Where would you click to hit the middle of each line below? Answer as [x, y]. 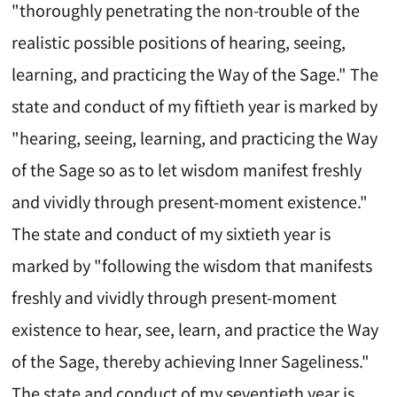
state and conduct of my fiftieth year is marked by [195, 106]
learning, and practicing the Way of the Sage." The [195, 74]
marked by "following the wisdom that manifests [192, 265]
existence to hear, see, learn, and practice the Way [195, 329]
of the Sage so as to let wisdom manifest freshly [187, 170]
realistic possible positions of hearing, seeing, [179, 42]
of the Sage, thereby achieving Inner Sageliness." [191, 361]
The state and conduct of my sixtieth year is [171, 234]
